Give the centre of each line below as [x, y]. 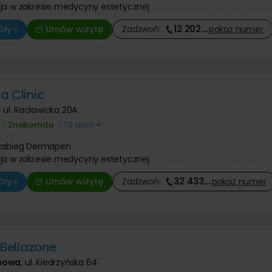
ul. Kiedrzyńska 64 [61, 262]
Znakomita [31, 124]
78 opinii [79, 124]
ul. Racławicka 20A [40, 110]
